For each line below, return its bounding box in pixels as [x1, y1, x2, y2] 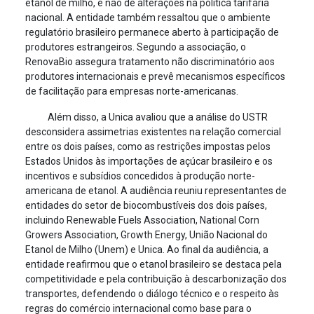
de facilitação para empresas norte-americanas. [25, 86, 238, 97]
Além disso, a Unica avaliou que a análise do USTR [47, 111, 268, 123]
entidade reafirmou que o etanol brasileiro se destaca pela [25, 259, 282, 270]
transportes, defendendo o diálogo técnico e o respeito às [25, 288, 279, 299]
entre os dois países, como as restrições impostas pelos [25, 141, 271, 152]
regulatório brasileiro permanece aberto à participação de [25, 27, 279, 38]
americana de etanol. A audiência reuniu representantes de [25, 185, 287, 196]
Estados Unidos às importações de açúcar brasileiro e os [25, 156, 273, 167]
